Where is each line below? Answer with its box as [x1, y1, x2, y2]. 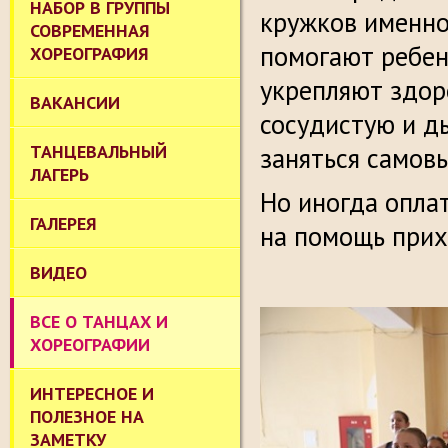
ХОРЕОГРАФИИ [30, 333, 150, 356]
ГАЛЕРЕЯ [30, 212, 97, 235]
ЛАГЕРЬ [30, 163, 89, 186]
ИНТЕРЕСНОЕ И [30, 382, 154, 405]
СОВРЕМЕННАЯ [30, 19, 150, 42]
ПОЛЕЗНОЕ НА [30, 405, 144, 428]
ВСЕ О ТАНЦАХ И [30, 310, 168, 333]
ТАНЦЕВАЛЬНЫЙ [30, 140, 167, 163]
